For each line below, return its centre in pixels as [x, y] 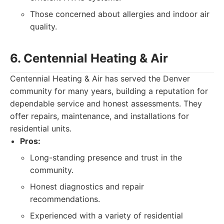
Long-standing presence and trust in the [106, 157]
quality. [43, 26]
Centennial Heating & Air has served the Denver [100, 78]
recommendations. [65, 199]
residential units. [41, 128]
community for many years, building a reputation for [109, 91]
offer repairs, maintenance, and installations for [99, 116]
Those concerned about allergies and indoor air [120, 14]
